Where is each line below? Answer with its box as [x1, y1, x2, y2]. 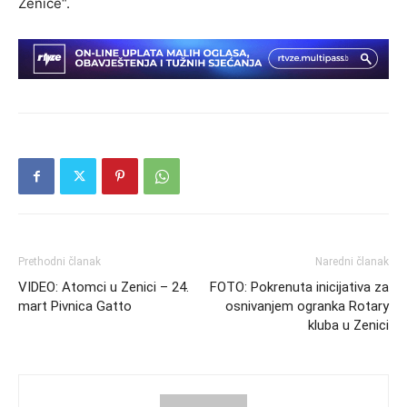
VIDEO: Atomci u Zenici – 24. [18, 278, 189, 295]
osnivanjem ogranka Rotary [225, 297, 389, 314]
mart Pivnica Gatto [18, 297, 132, 314]
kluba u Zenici [308, 316, 389, 333]
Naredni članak [315, 254, 389, 268]
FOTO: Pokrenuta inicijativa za [210, 278, 389, 295]
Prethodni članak [18, 254, 101, 268]
